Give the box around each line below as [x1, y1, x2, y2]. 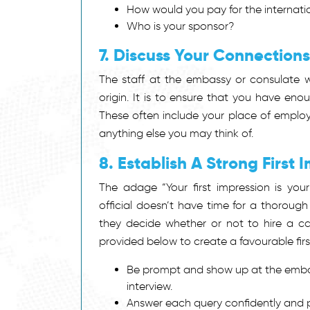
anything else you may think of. [99, 126, 253, 140]
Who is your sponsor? [127, 19, 234, 33]
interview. [127, 279, 172, 293]
